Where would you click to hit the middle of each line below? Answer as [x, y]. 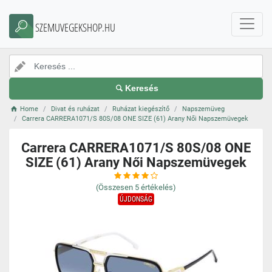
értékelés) [158, 187]
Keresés [142, 88]
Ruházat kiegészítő [141, 109]
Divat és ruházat [76, 109]
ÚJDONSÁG [136, 199]
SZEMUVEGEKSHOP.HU [75, 27]
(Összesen [114, 187]
